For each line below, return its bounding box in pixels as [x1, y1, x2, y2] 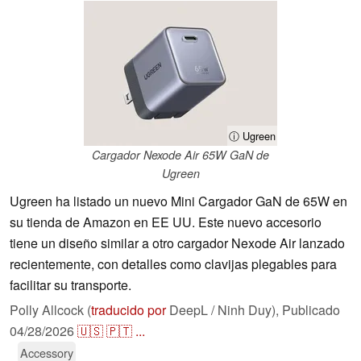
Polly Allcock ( [10, 301, 91, 320]
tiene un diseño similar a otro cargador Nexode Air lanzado [10, 234, 345, 253]
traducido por [91, 301, 166, 320]
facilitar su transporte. [10, 276, 131, 295]
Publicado [282, 301, 340, 320]
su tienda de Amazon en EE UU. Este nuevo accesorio [10, 213, 322, 232]
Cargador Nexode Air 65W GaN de [92, 147, 269, 164]
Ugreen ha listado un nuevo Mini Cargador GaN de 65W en [10, 192, 347, 211]
